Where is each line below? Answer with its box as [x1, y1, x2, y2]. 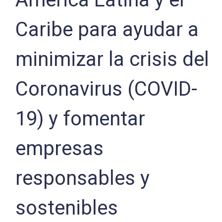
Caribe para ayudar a [15, 18, 199, 41]
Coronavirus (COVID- [15, 77, 198, 101]
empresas [15, 137, 104, 160]
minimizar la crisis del [15, 48, 210, 71]
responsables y [15, 166, 150, 190]
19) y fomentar [15, 107, 146, 130]
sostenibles [15, 196, 118, 220]
